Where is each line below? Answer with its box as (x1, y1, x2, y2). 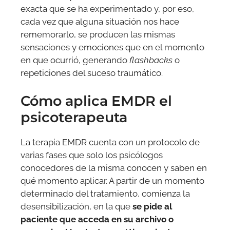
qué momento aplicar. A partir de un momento (21, 175, 204, 186)
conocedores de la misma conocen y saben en (21, 162, 207, 173)
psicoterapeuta (21, 108, 131, 126)
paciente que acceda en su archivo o (21, 214, 174, 224)
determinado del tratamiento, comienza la (21, 188, 190, 199)
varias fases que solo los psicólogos (21, 149, 163, 160)
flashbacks (129, 55, 172, 66)
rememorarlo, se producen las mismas (21, 29, 175, 40)
